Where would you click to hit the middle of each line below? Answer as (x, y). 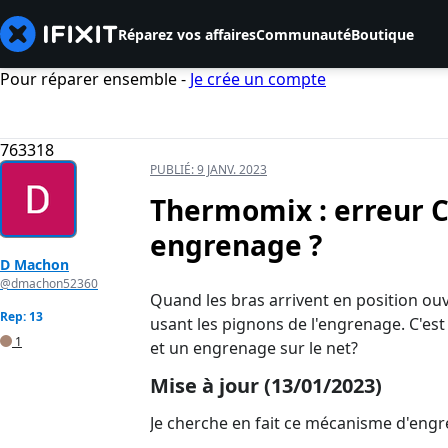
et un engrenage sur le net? (254, 348)
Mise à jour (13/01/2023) (266, 386)
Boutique (382, 34)
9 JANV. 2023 (232, 170)
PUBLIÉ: (173, 170)
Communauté (303, 34)
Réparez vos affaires (187, 34)
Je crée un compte (258, 79)
